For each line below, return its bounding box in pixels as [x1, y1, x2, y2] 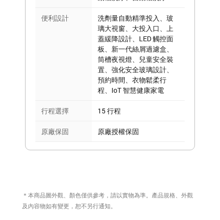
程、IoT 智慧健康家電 [98, 85, 164, 95]
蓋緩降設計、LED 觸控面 [98, 34, 173, 44]
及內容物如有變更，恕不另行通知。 [22, 202, 116, 210]
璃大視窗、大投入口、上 [98, 24, 173, 33]
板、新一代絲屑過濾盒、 [98, 44, 173, 54]
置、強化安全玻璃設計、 [98, 65, 173, 75]
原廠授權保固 [98, 127, 139, 137]
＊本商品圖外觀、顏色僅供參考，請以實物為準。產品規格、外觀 [22, 191, 193, 199]
